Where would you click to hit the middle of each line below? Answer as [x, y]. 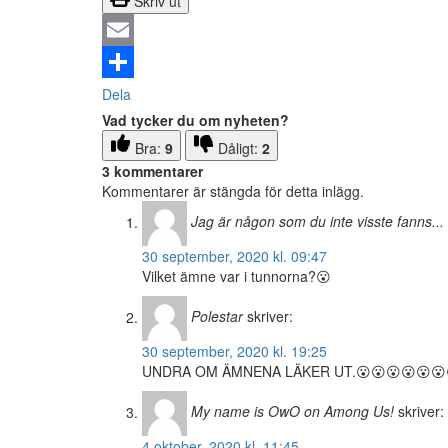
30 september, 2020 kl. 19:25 [234, 351]
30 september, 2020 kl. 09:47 [234, 256]
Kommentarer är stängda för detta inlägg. [233, 191]
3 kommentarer [152, 171]
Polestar [217, 316]
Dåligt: [240, 148]
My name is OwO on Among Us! [292, 411]
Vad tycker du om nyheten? [195, 120]
